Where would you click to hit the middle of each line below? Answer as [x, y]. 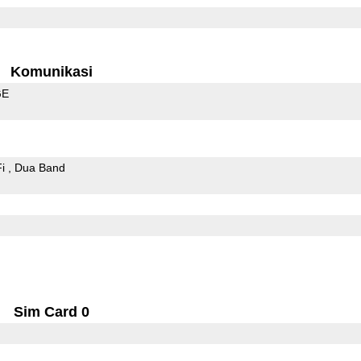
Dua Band [39, 167]
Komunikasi [52, 71]
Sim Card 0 [52, 311]
